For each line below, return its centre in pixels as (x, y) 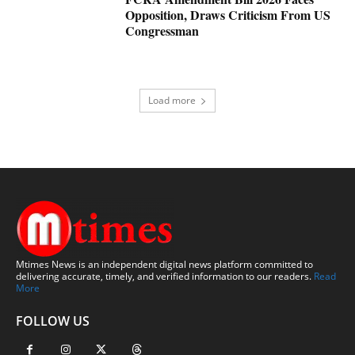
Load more (172, 101)
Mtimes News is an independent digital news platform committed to (164, 265)
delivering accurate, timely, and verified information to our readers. (165, 277)
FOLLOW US (53, 321)
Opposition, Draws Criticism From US (228, 15)
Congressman (162, 31)
